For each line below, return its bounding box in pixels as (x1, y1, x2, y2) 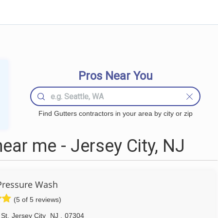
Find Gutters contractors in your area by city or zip (38, 109, 193, 117)
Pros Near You (78, 69, 153, 83)
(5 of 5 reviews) (14, 196, 61, 203)
